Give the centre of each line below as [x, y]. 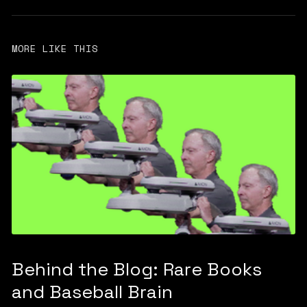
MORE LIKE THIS [54, 49]
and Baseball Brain [92, 292]
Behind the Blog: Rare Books [136, 270]
